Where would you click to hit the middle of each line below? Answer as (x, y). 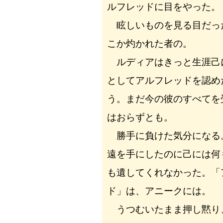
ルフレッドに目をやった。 (164, 6)
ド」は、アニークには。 (159, 191)
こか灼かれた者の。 (150, 43)
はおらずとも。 (140, 117)
